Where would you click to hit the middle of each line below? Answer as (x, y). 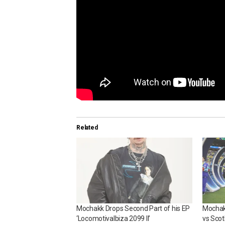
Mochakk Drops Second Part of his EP (133, 209)
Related (87, 127)
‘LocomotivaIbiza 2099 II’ (114, 219)
